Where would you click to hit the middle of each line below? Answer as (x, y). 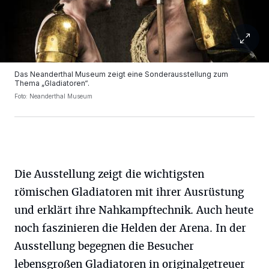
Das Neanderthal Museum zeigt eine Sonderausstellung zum (121, 74)
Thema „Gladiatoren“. (52, 83)
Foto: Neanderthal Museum (53, 96)
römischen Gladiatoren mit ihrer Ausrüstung (129, 192)
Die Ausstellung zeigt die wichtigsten (109, 174)
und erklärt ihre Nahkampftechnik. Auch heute (134, 210)
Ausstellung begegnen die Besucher (104, 246)
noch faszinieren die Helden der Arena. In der (130, 228)
